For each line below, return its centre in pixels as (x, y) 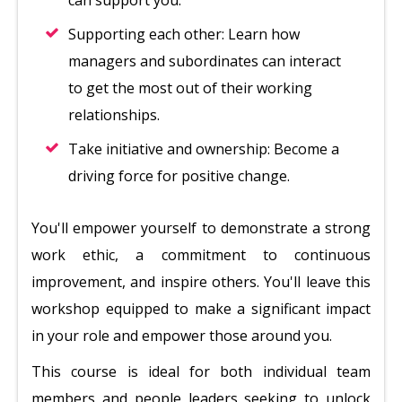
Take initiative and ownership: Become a (204, 149)
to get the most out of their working (190, 88)
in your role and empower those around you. (182, 336)
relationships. (114, 115)
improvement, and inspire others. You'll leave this (201, 282)
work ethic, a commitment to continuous (201, 255)
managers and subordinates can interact (205, 61)
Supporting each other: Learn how (184, 34)
